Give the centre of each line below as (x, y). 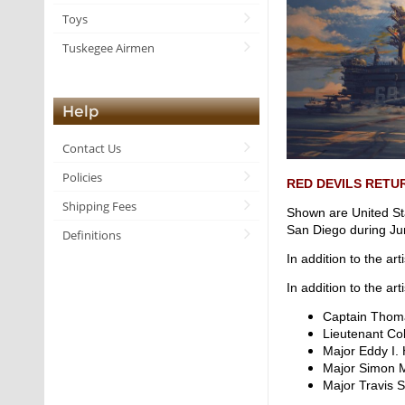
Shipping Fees (99, 206)
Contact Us (92, 148)
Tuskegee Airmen (108, 47)
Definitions (92, 235)
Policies (82, 177)
